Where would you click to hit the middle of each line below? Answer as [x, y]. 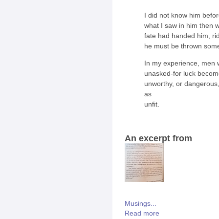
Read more [142, 213]
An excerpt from [158, 138]
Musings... [141, 204]
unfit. [152, 104]
